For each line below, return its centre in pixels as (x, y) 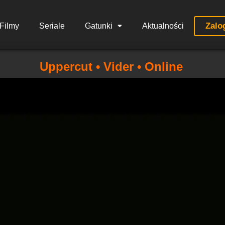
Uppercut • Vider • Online (111, 67)
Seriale (52, 26)
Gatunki (98, 26)
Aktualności (163, 26)
